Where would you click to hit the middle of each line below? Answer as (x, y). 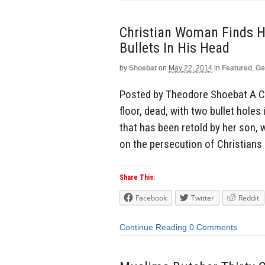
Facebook (151, 198)
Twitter (203, 198)
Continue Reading (153, 227)
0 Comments (213, 227)
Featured (237, 68)
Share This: (137, 178)
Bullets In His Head (174, 48)
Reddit (249, 198)
